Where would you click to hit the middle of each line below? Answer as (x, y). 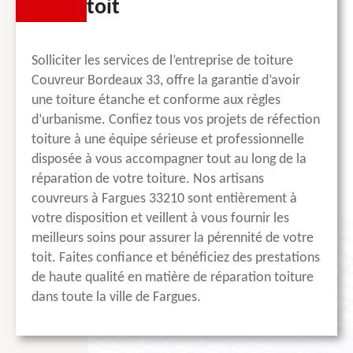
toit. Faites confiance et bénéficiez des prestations (176, 258)
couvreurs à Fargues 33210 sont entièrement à (164, 199)
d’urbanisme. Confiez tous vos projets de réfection (176, 121)
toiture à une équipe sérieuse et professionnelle (168, 140)
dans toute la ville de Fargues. (116, 298)
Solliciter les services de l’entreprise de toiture (162, 61)
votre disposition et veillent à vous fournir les (160, 219)
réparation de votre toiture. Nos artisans (148, 180)
